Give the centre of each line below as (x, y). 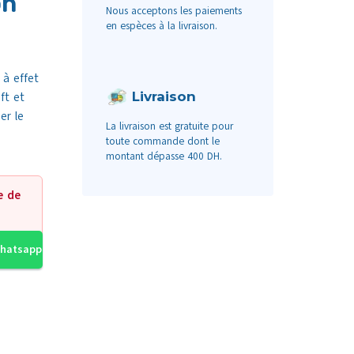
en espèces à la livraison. (161, 26)
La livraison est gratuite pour (169, 126)
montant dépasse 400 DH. (164, 156)
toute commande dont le (162, 141)
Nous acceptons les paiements (173, 11)
